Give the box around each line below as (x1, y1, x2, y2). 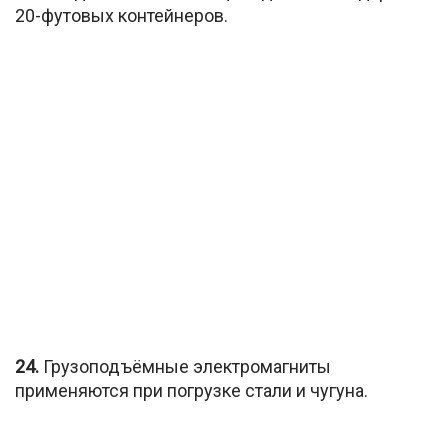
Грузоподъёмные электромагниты (39, 355, 331, 377)
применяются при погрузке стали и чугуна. (15, 379, 368, 401)
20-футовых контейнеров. (15, 5, 228, 27)
